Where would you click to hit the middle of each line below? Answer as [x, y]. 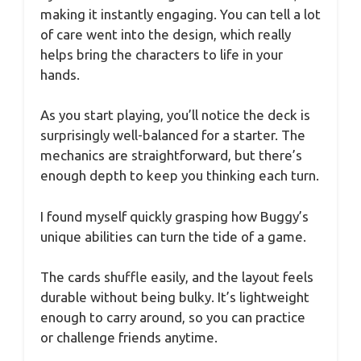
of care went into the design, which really [166, 34]
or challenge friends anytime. [129, 338]
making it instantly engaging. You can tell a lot [180, 14]
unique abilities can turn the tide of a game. [173, 236]
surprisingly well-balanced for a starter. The [173, 135]
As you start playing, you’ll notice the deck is [175, 115]
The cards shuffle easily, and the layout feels [177, 277]
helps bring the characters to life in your [162, 54]
